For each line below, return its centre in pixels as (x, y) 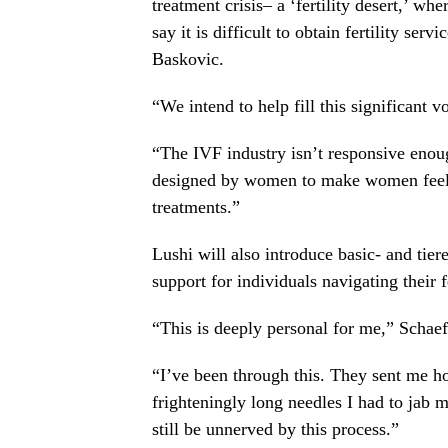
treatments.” (196, 207)
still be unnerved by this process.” (275, 429)
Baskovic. (188, 59)
